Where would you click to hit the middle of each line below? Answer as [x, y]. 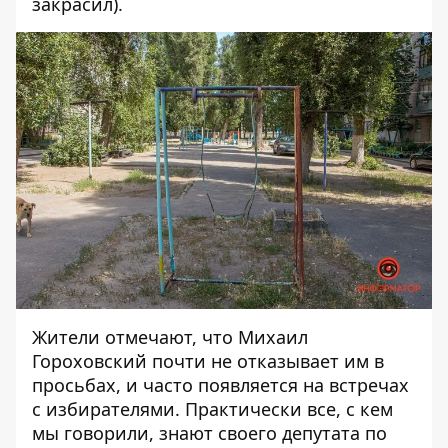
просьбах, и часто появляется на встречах [220, 385]
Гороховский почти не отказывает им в [208, 361]
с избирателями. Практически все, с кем [212, 409]
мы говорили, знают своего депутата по [209, 433]
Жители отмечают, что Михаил [170, 337]
